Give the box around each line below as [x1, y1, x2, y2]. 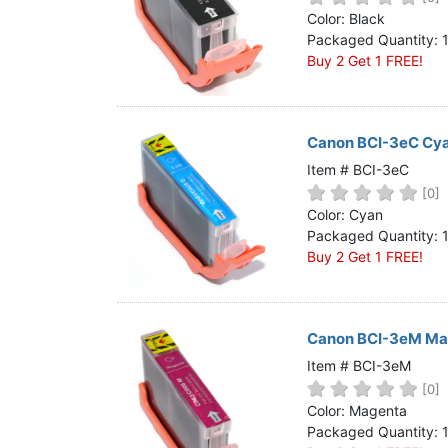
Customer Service [61, 36, 189, 55]
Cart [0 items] [76, 100, 174, 119]
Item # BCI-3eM [307, 357, 411, 374]
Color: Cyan [307, 206, 383, 223]
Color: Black [307, 10, 385, 27]
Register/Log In [71, 68, 179, 87]
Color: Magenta [307, 402, 407, 419]
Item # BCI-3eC [307, 161, 409, 178]
